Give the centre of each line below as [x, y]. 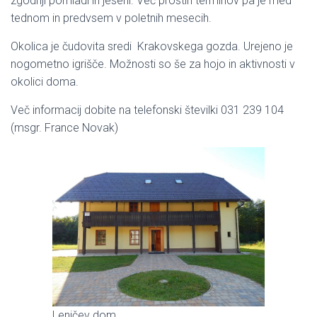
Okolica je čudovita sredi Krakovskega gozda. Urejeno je [152, 46]
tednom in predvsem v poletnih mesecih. [111, 18]
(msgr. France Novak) [64, 128]
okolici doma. [45, 82]
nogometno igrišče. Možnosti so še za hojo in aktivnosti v [153, 64]
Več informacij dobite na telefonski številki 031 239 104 [147, 110]
